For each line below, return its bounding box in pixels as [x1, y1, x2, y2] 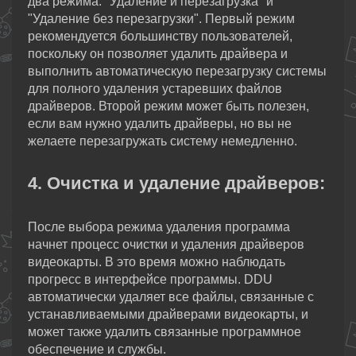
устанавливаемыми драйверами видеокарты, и [28, 308, 308, 322]
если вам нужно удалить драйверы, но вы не [28, 117, 292, 131]
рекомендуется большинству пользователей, [28, 29, 292, 44]
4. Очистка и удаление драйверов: [28, 173, 325, 194]
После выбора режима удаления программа [28, 220, 290, 234]
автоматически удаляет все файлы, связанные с [28, 290, 314, 304]
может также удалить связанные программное [28, 325, 301, 339]
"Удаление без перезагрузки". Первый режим [28, 12, 295, 26]
